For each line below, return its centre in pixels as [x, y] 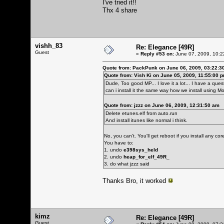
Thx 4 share [120, 10]
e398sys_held [141, 149]
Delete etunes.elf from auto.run [141, 113]
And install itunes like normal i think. [146, 120]
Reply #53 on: [157, 53]
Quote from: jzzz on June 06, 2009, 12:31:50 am [162, 105]
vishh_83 [49, 45]
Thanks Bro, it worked [135, 180]
